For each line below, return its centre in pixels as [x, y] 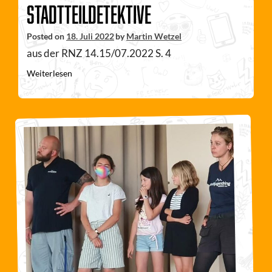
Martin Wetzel [154, 36]
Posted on [46, 36]
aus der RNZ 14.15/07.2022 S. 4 [99, 53]
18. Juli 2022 [90, 36]
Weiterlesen [49, 73]
